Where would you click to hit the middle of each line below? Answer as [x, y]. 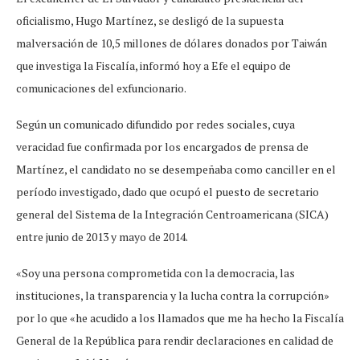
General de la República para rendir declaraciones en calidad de [175, 340]
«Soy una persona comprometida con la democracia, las [155, 272]
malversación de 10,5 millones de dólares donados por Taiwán [172, 43]
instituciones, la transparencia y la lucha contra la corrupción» [173, 295]
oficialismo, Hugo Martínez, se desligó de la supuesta [150, 20]
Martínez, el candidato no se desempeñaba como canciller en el [176, 169]
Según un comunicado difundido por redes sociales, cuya [155, 124]
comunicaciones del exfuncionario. [101, 88]
